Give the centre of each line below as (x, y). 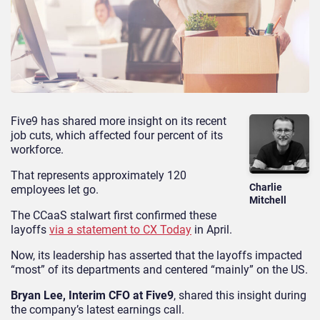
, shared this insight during (240, 295)
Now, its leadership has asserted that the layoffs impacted (156, 255)
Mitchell (268, 200)
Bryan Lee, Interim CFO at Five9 (92, 295)
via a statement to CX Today (120, 229)
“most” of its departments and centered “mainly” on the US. (159, 269)
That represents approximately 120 (99, 175)
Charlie (266, 187)
